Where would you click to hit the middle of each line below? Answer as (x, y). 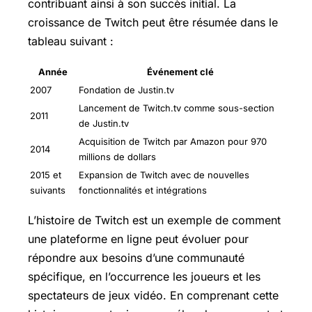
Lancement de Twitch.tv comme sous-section (177, 108)
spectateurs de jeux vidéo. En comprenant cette (153, 295)
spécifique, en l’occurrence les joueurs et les (144, 276)
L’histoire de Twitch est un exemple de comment (154, 220)
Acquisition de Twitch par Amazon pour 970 (173, 141)
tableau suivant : (71, 41)
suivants (48, 190)
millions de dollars (117, 156)
